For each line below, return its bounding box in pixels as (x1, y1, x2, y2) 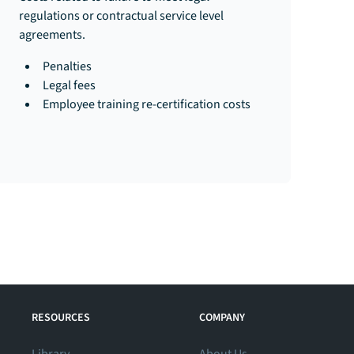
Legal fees (43, 77, 96, 94)
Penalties (43, 58, 92, 75)
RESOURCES (32, 310, 90, 326)
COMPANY (199, 310, 245, 326)
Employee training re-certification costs (43, 96, 250, 113)
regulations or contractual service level (19, 7, 224, 24)
